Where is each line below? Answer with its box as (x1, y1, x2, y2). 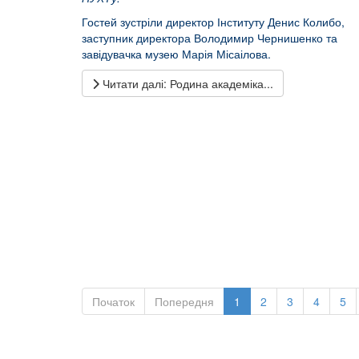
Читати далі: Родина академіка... (99, 75, 273, 91)
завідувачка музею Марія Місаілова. (82, 45, 271, 62)
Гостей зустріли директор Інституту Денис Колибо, (82, 13, 345, 30)
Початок (92, 293, 135, 309)
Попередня (155, 293, 214, 309)
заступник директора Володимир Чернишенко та (82, 29, 337, 46)
